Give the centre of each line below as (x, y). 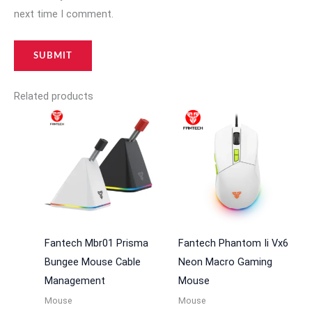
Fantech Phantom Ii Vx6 (233, 243)
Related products (54, 96)
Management (75, 280)
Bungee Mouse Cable (92, 262)
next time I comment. (64, 14)
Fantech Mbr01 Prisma (96, 243)
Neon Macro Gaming (225, 262)
